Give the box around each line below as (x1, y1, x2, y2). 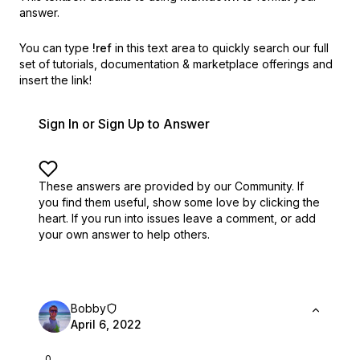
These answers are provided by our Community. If (39, 179, 304, 193)
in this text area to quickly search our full (115, 41, 329, 55)
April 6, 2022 (71, 317, 141, 331)
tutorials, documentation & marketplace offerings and (53, 57, 333, 71)
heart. (39, 211, 68, 225)
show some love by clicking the (153, 195, 320, 209)
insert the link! (19, 73, 92, 87)
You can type (19, 41, 89, 55)
